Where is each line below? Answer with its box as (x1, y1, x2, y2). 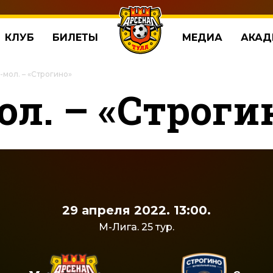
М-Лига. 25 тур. (99, 221, 174, 233)
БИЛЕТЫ (52, 32, 98, 43)
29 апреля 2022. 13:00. (62, 203, 211, 218)
